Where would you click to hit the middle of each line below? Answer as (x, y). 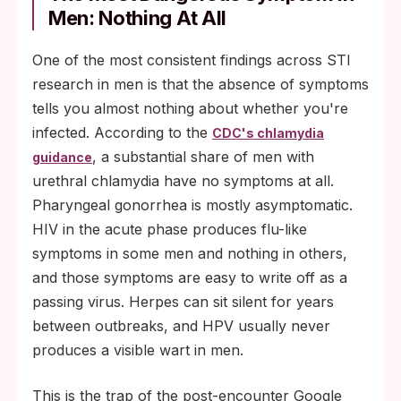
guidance (62, 157)
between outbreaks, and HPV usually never (181, 326)
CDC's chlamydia (268, 133)
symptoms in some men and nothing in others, (190, 253)
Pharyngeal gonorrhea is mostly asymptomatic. (192, 205)
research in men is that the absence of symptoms (200, 84)
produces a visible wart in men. (138, 350)
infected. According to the (122, 132)
